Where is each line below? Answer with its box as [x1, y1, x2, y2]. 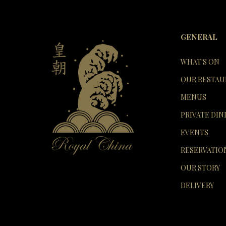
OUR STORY [181, 163, 220, 173]
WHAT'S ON [181, 57, 219, 67]
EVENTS [181, 128, 208, 137]
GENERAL [181, 32, 217, 42]
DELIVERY [181, 181, 214, 190]
